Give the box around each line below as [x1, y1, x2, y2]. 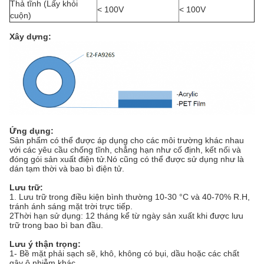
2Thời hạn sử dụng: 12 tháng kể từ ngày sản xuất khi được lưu [9, 210, 243, 220]
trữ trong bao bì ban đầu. [9, 220, 103, 230]
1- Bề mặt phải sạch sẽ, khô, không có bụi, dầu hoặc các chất [9, 248, 239, 258]
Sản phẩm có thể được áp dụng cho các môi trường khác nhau [9, 135, 244, 145]
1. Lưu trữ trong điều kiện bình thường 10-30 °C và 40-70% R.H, [9, 192, 250, 202]
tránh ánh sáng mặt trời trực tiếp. [9, 201, 133, 211]
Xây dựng [9, 32, 48, 41]
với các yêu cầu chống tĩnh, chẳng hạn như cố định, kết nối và [9, 144, 241, 154]
